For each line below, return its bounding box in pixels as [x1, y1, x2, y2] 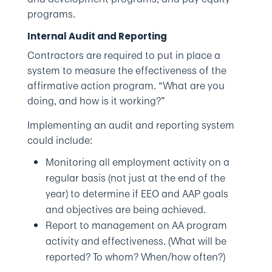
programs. [27, 7, 75, 21]
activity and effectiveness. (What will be [45, 234, 226, 248]
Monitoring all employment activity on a [45, 155, 229, 169]
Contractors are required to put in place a [27, 48, 220, 63]
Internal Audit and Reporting [27, 30, 167, 42]
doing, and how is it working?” [27, 93, 165, 108]
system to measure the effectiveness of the [27, 63, 226, 78]
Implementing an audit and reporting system [27, 118, 234, 132]
